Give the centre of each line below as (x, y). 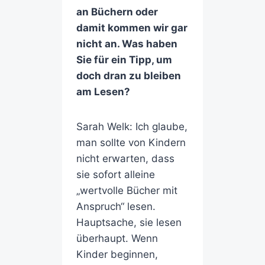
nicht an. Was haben (127, 44)
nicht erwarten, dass (125, 159)
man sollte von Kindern (131, 143)
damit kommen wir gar (132, 28)
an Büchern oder (117, 12)
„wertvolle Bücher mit (127, 191)
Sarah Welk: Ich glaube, (132, 127)
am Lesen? (103, 92)
